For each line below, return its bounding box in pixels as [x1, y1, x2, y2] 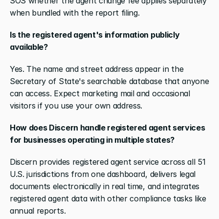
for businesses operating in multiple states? [10, 134, 175, 145]
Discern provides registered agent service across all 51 [10, 156, 206, 167]
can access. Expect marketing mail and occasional [10, 88, 190, 98]
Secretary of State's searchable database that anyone [10, 76, 209, 86]
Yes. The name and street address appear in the [10, 64, 184, 74]
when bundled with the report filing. [10, 7, 140, 18]
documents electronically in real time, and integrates [10, 181, 200, 191]
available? [10, 42, 48, 52]
